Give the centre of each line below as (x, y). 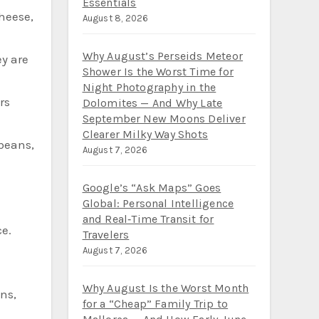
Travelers (106, 235)
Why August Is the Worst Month (166, 288)
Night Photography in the (149, 87)
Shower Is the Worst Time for (158, 72)
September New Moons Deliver (164, 119)
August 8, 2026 (115, 18)
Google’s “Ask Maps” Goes (152, 188)
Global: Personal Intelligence (158, 203)
